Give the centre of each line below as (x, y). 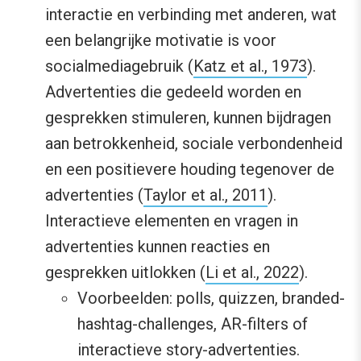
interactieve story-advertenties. (189, 349)
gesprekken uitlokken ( (125, 272)
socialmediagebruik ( (119, 66)
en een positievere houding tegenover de (190, 169)
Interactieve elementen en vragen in (172, 220)
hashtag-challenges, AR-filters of (193, 324)
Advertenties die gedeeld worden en (173, 91)
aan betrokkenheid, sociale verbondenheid (194, 143)
